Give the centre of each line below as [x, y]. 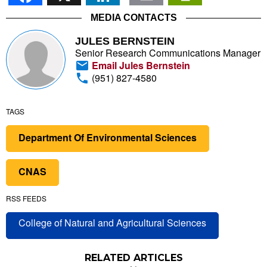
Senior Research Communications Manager [168, 53]
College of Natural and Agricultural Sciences [112, 223]
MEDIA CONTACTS [133, 18]
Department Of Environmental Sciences [108, 138]
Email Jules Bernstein [140, 66]
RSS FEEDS [26, 198]
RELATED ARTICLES [133, 258]
